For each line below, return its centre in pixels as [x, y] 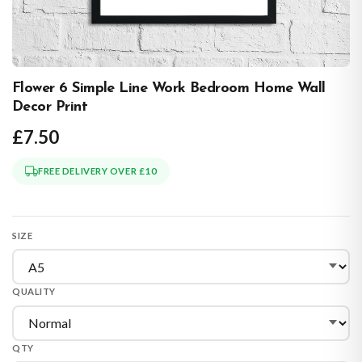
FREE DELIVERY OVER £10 [98, 171]
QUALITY [34, 291]
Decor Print [50, 107]
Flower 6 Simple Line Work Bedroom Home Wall [169, 88]
